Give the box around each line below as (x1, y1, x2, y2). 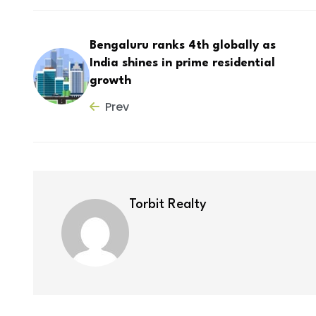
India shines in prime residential (90, 57, 275, 70)
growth (90, 75, 131, 87)
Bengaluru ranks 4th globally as (90, 39, 276, 52)
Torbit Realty (129, 197, 207, 211)
